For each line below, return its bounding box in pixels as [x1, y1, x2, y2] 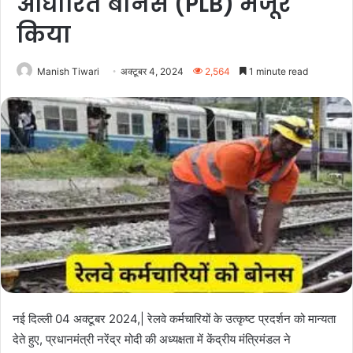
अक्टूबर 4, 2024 [121, 65, 184, 77]
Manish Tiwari [37, 65, 99, 77]
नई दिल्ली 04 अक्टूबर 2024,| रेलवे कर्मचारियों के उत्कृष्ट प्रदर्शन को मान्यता [13, 311, 336, 327]
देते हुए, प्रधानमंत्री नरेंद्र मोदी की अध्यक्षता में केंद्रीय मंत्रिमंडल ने [13, 332, 291, 347]
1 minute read [247, 65, 308, 77]
